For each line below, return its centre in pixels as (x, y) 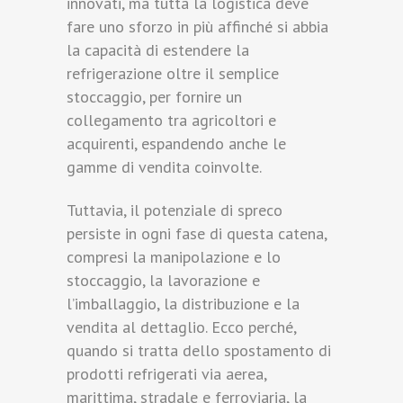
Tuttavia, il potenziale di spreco (175, 210)
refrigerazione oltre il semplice (173, 74)
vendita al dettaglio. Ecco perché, (181, 327)
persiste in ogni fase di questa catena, (197, 234)
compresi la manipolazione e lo (174, 257)
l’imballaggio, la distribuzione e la (183, 304)
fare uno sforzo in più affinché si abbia (197, 27)
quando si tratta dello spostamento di (199, 351)
